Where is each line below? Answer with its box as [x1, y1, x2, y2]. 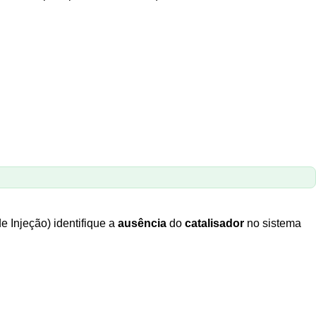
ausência [118, 217, 166, 230]
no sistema [244, 217, 301, 230]
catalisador [185, 217, 244, 230]
